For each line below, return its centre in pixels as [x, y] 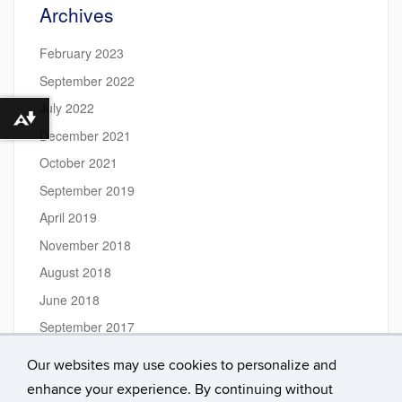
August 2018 [75, 272]
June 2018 [70, 299]
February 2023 [82, 53]
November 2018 [85, 245]
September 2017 [87, 327]
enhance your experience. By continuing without [180, 389]
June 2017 [70, 381]
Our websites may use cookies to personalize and [182, 365]
